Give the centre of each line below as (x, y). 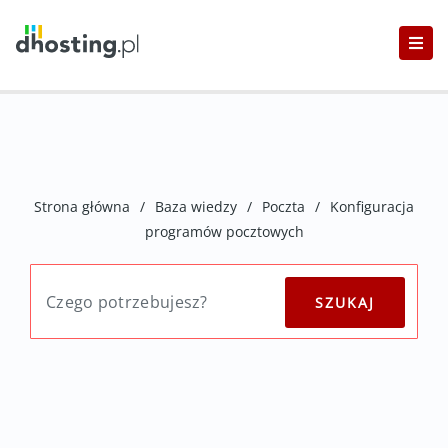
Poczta (283, 206)
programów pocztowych (224, 231)
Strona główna (82, 206)
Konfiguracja (372, 206)
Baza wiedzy (196, 206)
